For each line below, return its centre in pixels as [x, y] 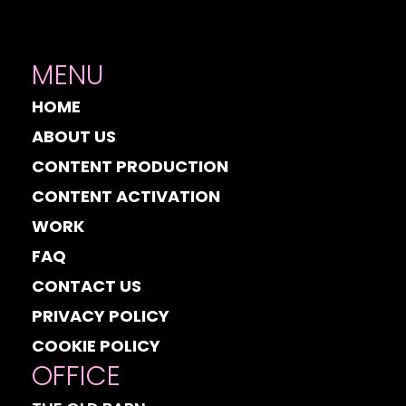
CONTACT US [87, 285]
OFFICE [76, 376]
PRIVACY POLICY [101, 315]
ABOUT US [74, 136]
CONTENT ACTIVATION [126, 196]
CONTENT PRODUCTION [130, 166]
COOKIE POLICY [96, 345]
